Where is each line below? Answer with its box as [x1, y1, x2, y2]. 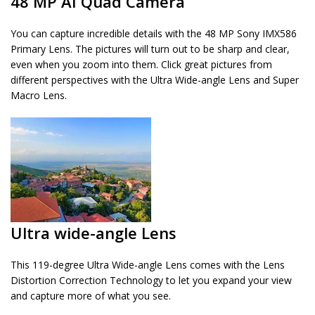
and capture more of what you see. [11, 289, 171, 303]
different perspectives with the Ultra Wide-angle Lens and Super [11, 73, 299, 87]
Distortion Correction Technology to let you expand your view [11, 274, 292, 288]
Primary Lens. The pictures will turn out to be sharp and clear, [11, 42, 290, 56]
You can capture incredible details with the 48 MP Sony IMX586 [11, 27, 297, 41]
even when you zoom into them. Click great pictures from [11, 58, 272, 72]
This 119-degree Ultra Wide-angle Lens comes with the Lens [11, 258, 285, 272]
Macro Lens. [11, 89, 67, 103]
